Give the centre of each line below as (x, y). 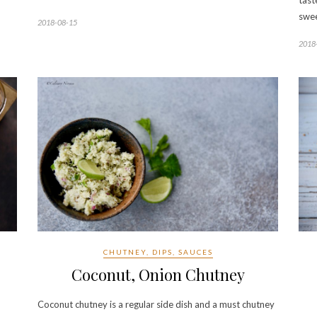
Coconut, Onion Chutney (158, 275)
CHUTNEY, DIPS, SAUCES (158, 252)
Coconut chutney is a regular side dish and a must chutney (156, 305)
